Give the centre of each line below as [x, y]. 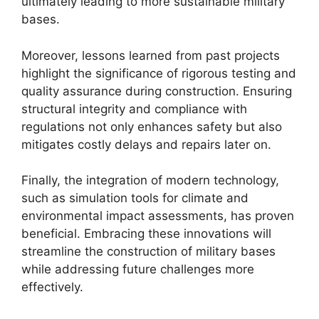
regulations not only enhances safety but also [152, 126]
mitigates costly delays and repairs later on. [146, 144]
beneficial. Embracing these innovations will [146, 234]
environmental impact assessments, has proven [158, 216]
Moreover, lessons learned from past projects [151, 55]
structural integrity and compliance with [134, 109]
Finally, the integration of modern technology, [150, 180]
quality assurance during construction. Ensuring [157, 91]
